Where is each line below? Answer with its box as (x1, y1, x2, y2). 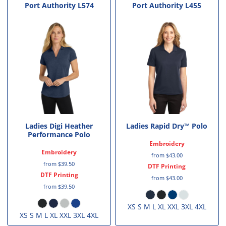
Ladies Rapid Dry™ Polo (126, 121, 208, 131)
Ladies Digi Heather (25, 121, 93, 131)
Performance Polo (28, 129, 91, 139)
